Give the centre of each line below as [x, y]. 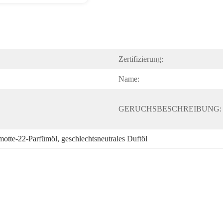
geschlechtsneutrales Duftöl [104, 139]
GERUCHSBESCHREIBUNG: [170, 109]
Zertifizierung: [141, 59]
